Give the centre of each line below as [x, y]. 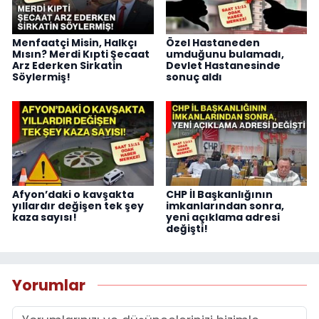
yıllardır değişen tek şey [78, 205]
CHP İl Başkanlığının [219, 194]
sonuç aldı [194, 77]
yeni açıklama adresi [223, 217]
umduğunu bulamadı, [225, 54]
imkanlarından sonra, [225, 205]
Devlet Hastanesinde [223, 66]
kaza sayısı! [45, 217]
